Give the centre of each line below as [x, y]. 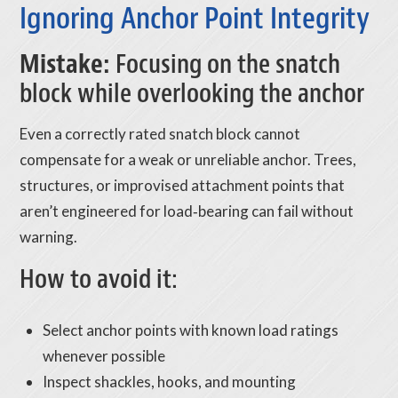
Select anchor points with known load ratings [190, 330]
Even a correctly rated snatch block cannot [160, 134]
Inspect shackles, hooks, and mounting [169, 381]
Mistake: [65, 64]
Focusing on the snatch [226, 64]
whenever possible [103, 355]
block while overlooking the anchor [192, 94]
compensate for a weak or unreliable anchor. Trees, [188, 160]
